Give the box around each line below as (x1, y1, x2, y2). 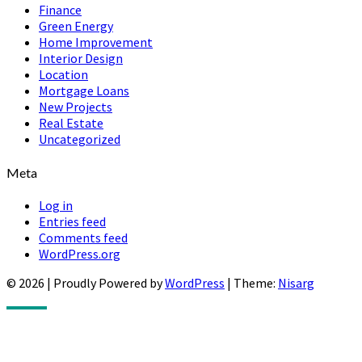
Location (39, 66, 88, 83)
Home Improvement (39, 34, 153, 51)
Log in (39, 196, 73, 213)
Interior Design (39, 50, 123, 67)
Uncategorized (39, 131, 120, 148)
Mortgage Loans (39, 82, 129, 99)
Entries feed (39, 213, 106, 229)
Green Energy (39, 18, 113, 35)
